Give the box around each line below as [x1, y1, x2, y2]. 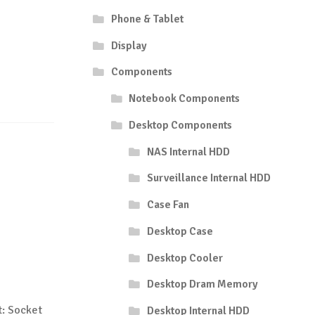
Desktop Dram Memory [146, 277, 258, 292]
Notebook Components [129, 91, 240, 106]
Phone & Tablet [110, 11, 184, 26]
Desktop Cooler [146, 250, 223, 265]
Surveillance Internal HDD [146, 171, 271, 186]
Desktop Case [146, 224, 213, 238]
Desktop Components [129, 117, 233, 132]
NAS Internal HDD [146, 144, 230, 159]
